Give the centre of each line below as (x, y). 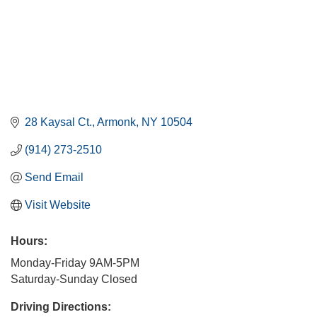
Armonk (116, 122)
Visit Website (58, 205)
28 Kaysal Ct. (58, 122)
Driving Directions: (61, 307)
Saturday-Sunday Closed (74, 279)
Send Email (54, 178)
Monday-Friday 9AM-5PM (75, 263)
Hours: (29, 241)
